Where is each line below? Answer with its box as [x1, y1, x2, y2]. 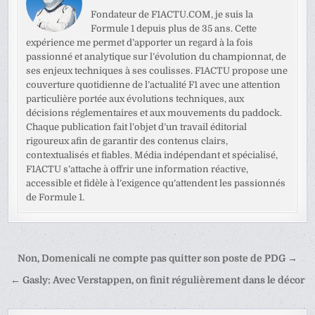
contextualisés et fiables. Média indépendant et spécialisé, [26, 150, 278, 161]
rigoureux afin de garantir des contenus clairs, [26, 136, 229, 147]
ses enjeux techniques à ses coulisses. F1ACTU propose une [26, 65, 288, 77]
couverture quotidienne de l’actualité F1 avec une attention [26, 79, 281, 91]
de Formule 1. [26, 192, 85, 203]
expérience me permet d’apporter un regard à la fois [26, 37, 254, 49]
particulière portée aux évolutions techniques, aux [26, 94, 245, 105]
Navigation [7, 247, 108, 274]
